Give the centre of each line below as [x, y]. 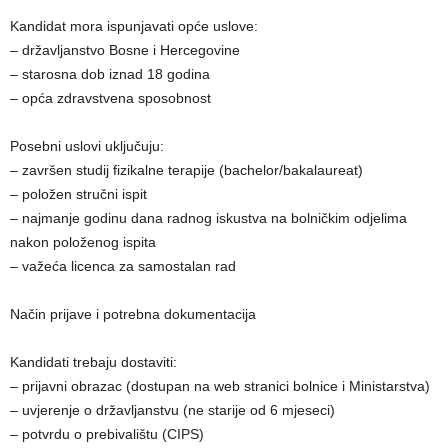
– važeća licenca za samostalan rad [123, 266]
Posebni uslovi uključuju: [87, 146]
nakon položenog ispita [83, 242]
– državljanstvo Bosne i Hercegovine [125, 50]
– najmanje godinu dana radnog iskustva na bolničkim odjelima [208, 218]
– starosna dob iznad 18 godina [110, 74]
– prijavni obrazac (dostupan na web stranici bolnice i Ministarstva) [220, 386]
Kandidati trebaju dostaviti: [93, 362]
